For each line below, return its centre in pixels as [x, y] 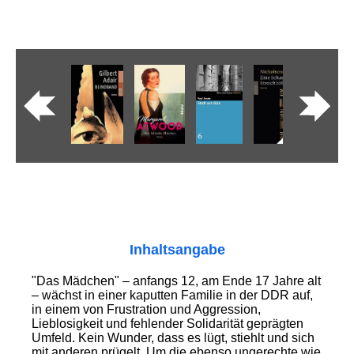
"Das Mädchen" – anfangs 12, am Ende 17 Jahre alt [176, 281]
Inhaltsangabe [177, 250]
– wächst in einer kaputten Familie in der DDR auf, [172, 296]
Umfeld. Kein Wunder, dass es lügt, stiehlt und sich [173, 338]
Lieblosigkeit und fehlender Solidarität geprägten [168, 324]
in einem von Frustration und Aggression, [146, 310]
